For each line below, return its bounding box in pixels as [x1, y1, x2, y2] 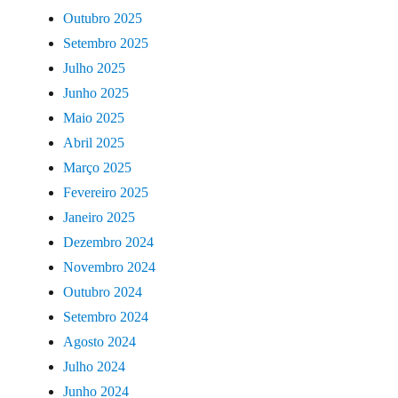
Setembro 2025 [63, 35, 149, 51]
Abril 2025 [63, 134, 125, 150]
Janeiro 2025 [63, 209, 136, 225]
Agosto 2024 [63, 333, 137, 349]
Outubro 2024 [63, 283, 143, 299]
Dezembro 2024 [63, 234, 155, 250]
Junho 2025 [63, 84, 130, 100]
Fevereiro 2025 [63, 184, 149, 200]
